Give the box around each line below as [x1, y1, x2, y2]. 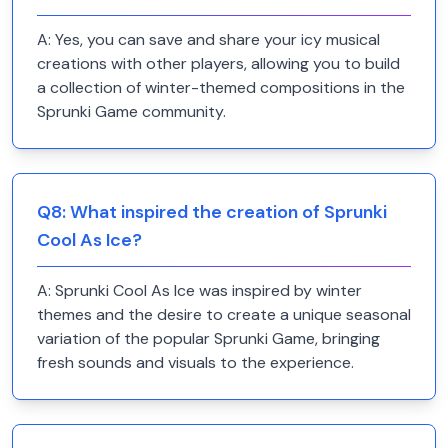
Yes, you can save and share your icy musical [55, 29, 380, 50]
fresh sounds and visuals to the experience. [37, 352, 354, 373]
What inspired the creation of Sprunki [70, 200, 387, 224]
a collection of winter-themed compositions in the [37, 77, 405, 98]
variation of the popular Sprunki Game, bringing [37, 328, 380, 349]
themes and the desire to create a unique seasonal [37, 304, 411, 325]
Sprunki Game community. [37, 101, 226, 122]
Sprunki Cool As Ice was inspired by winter [55, 280, 362, 301]
